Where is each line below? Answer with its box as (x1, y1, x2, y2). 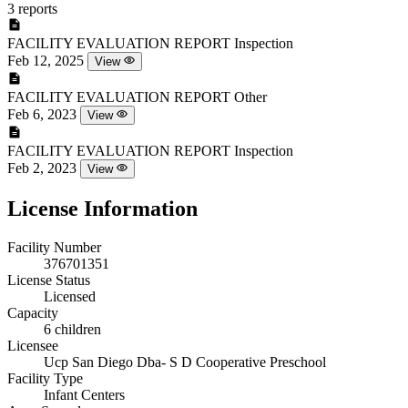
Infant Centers (44, 386, 125, 403)
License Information (7, 196, 198, 220)
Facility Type (7, 370, 83, 386)
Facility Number (7, 239, 101, 255)
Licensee (7, 337, 58, 353)
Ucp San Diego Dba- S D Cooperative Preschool (44, 353, 326, 370)
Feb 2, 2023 (7, 159, 76, 176)
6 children (44, 321, 101, 337)
